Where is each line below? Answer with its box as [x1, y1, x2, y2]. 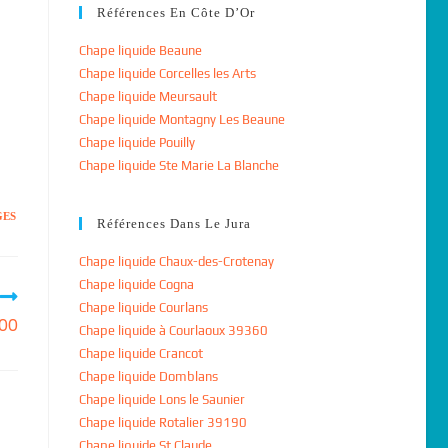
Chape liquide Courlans [78, 300, 208, 315]
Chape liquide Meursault [78, 89, 217, 104]
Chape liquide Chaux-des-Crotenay [78, 254, 274, 269]
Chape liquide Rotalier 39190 [78, 415, 247, 430]
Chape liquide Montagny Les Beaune [78, 112, 285, 127]
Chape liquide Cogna [78, 277, 194, 292]
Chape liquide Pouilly [78, 135, 195, 150]
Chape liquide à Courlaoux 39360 [78, 323, 268, 338]
